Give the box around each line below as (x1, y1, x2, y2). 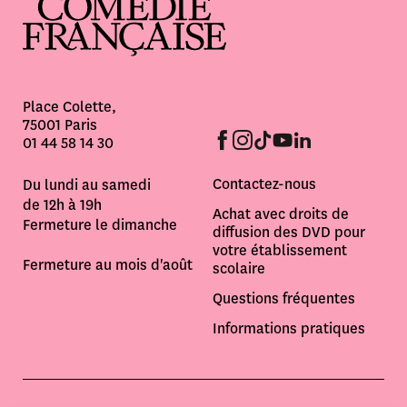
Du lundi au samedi (23, 174, 151, 194)
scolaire (213, 258, 265, 278)
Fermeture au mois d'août (23, 254, 193, 274)
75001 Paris (23, 114, 97, 134)
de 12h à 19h (23, 194, 102, 214)
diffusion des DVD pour (213, 222, 365, 242)
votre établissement (213, 240, 347, 260)
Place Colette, (23, 96, 116, 116)
